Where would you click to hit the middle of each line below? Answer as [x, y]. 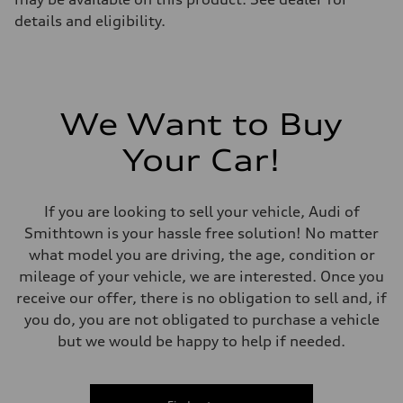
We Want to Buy [201, 125]
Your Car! [201, 161]
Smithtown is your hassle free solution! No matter [201, 233]
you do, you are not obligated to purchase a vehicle [201, 320]
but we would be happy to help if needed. [201, 341]
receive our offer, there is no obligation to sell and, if [201, 298]
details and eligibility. [90, 21]
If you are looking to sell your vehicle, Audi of [201, 212]
